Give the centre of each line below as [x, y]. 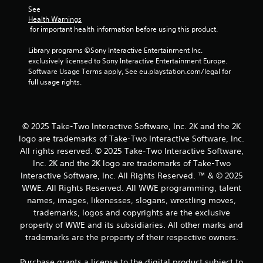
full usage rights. [55, 82]
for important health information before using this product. [124, 29]
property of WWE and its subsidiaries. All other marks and [131, 225]
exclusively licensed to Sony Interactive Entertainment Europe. [128, 60]
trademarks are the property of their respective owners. [131, 237]
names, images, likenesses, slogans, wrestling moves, [131, 200]
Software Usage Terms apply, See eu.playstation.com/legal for [129, 71]
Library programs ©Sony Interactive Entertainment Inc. [115, 50]
